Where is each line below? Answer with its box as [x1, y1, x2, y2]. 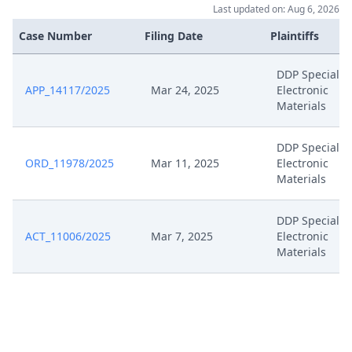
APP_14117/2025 [25, 82, 110, 97]
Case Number [19, 28, 92, 43]
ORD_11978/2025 [25, 156, 114, 170]
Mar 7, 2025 [151, 229, 213, 244]
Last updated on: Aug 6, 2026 [213, 2, 339, 16]
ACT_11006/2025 [25, 229, 111, 244]
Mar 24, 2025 [151, 82, 219, 97]
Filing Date [145, 28, 203, 43]
